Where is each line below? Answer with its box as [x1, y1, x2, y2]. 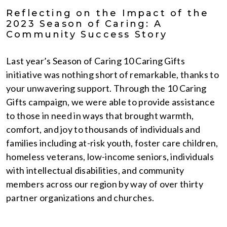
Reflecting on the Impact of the [6, 8, 209, 19]
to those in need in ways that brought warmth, [6, 110, 194, 121]
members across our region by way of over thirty [6, 178, 204, 190]
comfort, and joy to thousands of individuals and [6, 124, 201, 135]
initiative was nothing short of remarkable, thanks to [6, 69, 219, 80]
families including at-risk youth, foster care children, [6, 137, 218, 148]
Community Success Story [6, 29, 168, 40]
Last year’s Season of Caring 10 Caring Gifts [6, 55, 185, 66]
